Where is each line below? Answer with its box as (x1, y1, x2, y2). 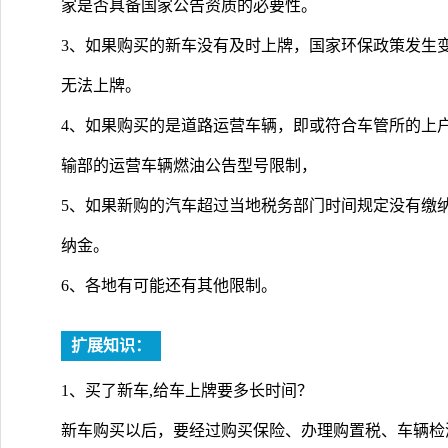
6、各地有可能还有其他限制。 (61, 276, 277, 294)
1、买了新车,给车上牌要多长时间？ (61, 381, 313, 399)
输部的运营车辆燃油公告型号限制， (61, 156, 317, 174)
